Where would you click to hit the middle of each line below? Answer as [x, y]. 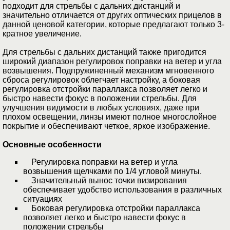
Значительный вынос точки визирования [105, 181]
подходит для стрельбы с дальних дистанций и [91, 6]
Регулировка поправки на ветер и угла [100, 162]
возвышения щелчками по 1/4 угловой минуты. [112, 171]
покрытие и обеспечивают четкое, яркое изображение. [106, 126]
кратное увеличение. [42, 34]
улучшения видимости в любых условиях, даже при [101, 108]
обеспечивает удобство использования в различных [122, 190]
